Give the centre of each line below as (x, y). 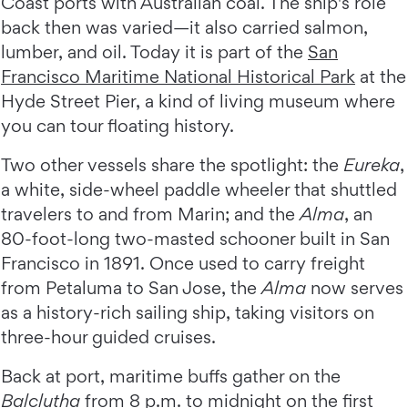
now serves (355, 287)
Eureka (372, 164)
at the (381, 76)
